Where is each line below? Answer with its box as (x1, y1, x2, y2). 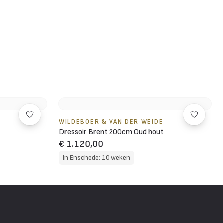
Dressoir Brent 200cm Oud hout (59, 127, 164, 137)
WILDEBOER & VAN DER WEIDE (59, 117, 164, 126)
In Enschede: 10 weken (63, 153, 130, 162)
